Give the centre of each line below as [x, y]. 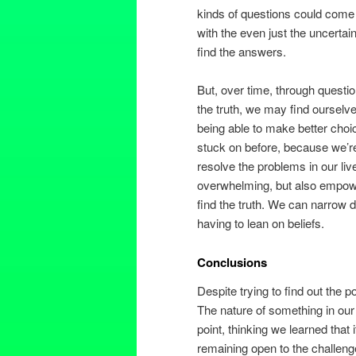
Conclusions [232, 262]
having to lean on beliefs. [261, 223]
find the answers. [242, 51]
